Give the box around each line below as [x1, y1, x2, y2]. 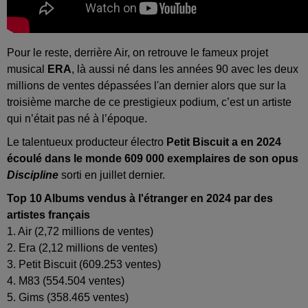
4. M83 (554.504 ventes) [7, 275, 124, 287]
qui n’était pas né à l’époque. [7, 113, 147, 125]
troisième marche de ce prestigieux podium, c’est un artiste [7, 96, 291, 109]
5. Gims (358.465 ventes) [7, 291, 129, 304]
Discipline [7, 169, 58, 181]
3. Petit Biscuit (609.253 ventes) [7, 258, 161, 271]
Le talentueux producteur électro [7, 136, 164, 148]
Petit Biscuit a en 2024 [164, 136, 281, 148]
